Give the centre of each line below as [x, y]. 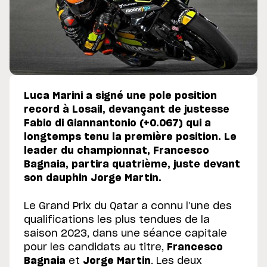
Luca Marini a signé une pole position [120, 96]
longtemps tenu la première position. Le [130, 137]
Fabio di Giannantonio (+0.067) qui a [117, 123]
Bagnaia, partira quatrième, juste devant [132, 164]
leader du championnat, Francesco [117, 150]
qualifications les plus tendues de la [117, 220]
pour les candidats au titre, [95, 247]
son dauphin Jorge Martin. [93, 178]
